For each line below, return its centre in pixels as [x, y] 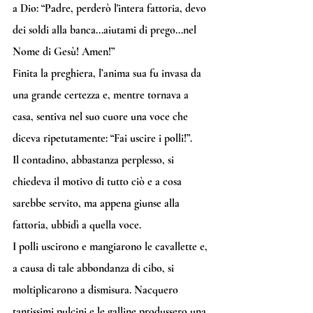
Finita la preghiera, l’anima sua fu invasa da [108, 73]
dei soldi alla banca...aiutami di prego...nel [106, 30]
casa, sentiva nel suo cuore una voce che [102, 116]
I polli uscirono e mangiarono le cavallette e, [111, 246]
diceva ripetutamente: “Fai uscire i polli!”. [104, 138]
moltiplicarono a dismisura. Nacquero [97, 290]
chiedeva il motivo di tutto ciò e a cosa [99, 181]
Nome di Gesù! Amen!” [65, 51]
